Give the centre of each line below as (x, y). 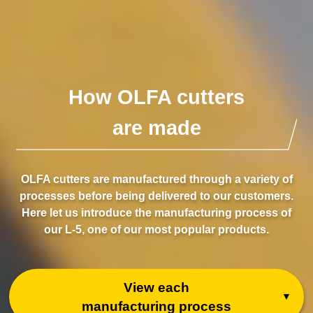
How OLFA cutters (156, 97)
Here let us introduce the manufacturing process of (156, 212)
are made (156, 128)
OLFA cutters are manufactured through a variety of (156, 179)
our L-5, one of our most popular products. (156, 229)
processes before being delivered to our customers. (156, 195)
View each (156, 287)
